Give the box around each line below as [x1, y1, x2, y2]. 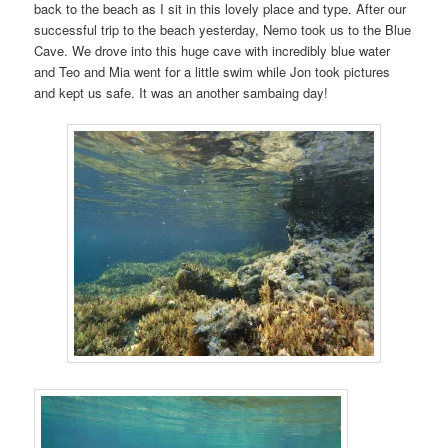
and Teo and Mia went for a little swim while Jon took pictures [34, 61, 391, 81]
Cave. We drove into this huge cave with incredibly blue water [34, 40, 391, 60]
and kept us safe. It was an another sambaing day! [34, 82, 329, 102]
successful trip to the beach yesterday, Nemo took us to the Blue [34, 19, 412, 39]
